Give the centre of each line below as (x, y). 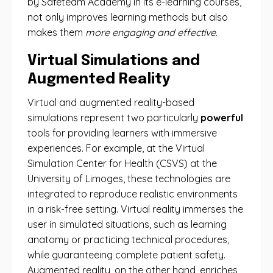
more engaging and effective (151, 32)
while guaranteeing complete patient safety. (126, 255)
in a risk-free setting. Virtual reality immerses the (135, 209)
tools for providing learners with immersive (122, 133)
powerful (222, 118)
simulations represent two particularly (114, 118)
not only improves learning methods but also (128, 17)
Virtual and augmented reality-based (111, 102)
